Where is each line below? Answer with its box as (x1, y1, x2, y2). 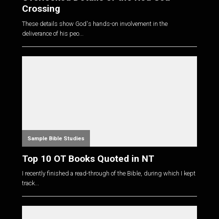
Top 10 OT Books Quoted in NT (22, 153, 154, 164)
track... (22, 179, 39, 187)
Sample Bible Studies (27, 135, 85, 142)
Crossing (22, 3, 60, 15)
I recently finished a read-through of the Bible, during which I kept (22, 170, 196, 177)
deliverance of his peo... (22, 29, 84, 37)
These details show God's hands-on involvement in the (22, 20, 168, 27)
